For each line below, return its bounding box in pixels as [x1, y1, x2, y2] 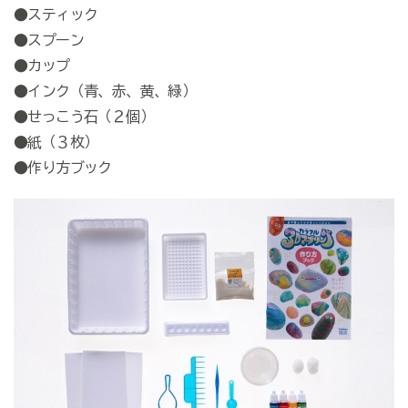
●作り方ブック [13, 160, 112, 176]
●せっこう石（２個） [13, 109, 154, 125]
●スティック [13, 7, 98, 23]
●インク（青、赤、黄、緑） [13, 84, 197, 99]
